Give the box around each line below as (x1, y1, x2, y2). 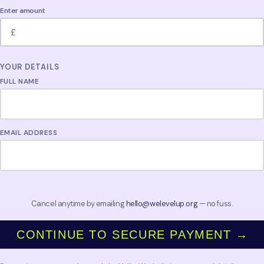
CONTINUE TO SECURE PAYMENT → (16, 228, 249, 241)
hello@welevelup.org (126, 199, 198, 209)
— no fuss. (197, 199, 233, 209)
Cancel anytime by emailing (31, 199, 126, 209)
